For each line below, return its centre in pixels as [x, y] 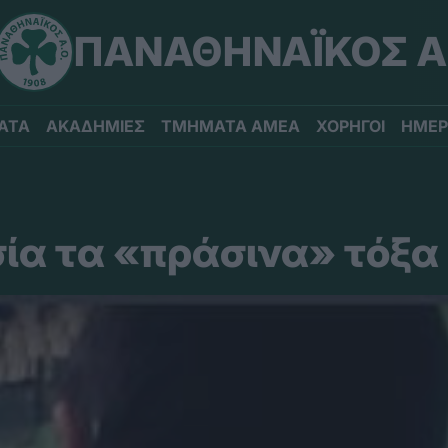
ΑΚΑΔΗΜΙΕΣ [95, 126]
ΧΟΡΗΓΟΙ [350, 126]
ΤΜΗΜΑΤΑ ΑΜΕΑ [230, 126]
